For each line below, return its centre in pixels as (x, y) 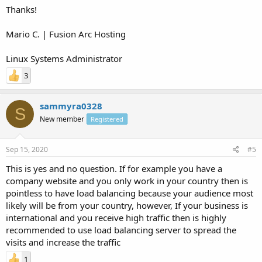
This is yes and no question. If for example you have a (114, 168)
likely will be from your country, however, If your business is (127, 205)
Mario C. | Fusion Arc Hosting (66, 34)
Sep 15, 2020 (27, 149)
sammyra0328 (71, 106)
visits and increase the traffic (63, 242)
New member (62, 119)
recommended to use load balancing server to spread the (121, 230)
